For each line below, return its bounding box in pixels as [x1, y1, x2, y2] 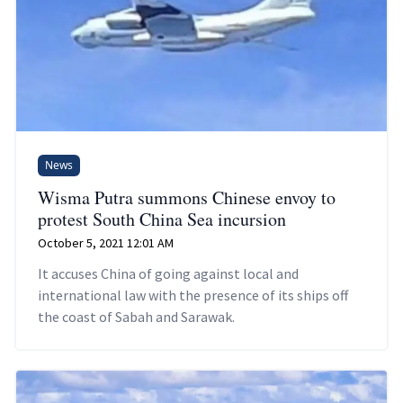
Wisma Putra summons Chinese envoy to [38, 184, 336, 210]
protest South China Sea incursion [38, 206, 286, 231]
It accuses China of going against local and [38, 264, 299, 282]
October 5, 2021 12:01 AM [38, 234, 174, 251]
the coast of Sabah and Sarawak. [38, 307, 235, 326]
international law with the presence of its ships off [38, 285, 348, 304]
